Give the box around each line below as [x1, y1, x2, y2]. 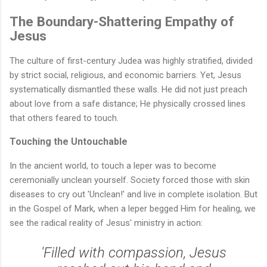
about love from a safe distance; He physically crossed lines [10, 98, 246, 110]
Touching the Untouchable [10, 136, 128, 148]
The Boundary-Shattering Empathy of [10, 13, 234, 29]
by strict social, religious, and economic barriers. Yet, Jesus [10, 70, 241, 81]
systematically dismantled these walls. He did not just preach [10, 84, 247, 95]
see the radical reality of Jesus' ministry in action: [10, 218, 203, 229]
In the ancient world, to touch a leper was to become [10, 160, 216, 172]
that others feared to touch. [10, 113, 119, 124]
